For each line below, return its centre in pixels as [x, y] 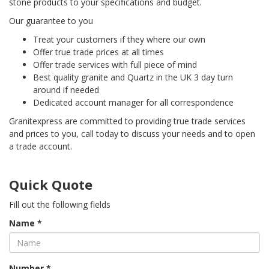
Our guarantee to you [51, 21]
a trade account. [41, 146]
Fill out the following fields [60, 204]
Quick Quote [51, 184]
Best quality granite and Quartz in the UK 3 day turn [133, 77]
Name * [26, 223]
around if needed [66, 90]
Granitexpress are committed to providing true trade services [127, 121]
